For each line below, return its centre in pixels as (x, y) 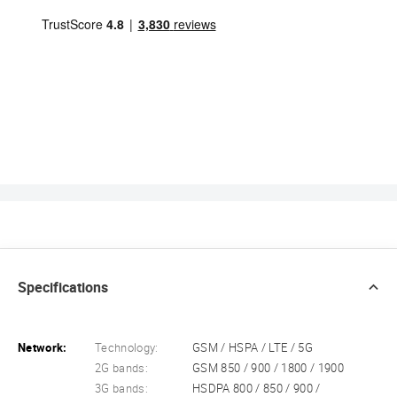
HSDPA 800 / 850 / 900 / (257, 388)
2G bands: (122, 368)
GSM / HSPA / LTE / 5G (253, 347)
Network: (43, 347)
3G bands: (122, 388)
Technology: (127, 347)
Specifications (63, 287)
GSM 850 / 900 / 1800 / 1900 (268, 368)
